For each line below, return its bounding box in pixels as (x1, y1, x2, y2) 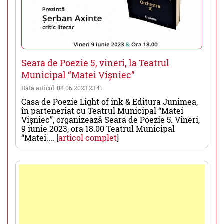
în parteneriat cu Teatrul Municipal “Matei (21, 105, 183, 116)
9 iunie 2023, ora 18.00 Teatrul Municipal (21, 123, 175, 134)
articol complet (58, 132, 117, 143)
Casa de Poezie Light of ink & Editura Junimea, (21, 96, 198, 107)
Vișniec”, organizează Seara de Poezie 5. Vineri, (21, 114, 200, 125)
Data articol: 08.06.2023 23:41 (21, 84, 102, 92)
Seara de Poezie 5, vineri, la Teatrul (21, 57, 169, 69)
